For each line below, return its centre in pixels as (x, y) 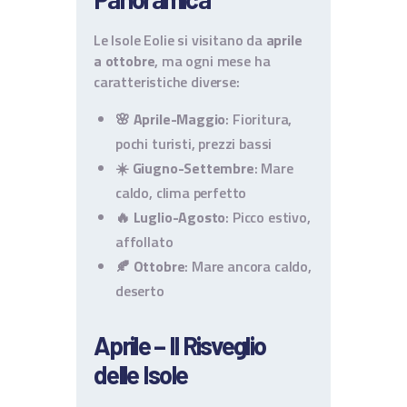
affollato (144, 242)
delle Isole (141, 375)
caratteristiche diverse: (167, 82)
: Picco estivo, (268, 218)
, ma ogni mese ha (213, 61)
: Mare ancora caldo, (248, 267)
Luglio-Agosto (179, 218)
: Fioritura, (259, 119)
